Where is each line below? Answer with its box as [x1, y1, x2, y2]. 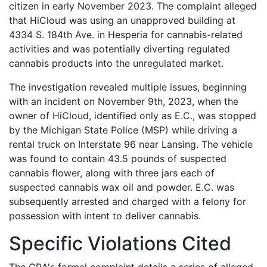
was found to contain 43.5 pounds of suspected [9, 152, 226, 164]
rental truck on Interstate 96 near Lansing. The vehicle [9, 138, 253, 150]
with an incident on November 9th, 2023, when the [9, 95, 238, 107]
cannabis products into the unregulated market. [9, 57, 223, 69]
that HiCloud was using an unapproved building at [9, 14, 235, 26]
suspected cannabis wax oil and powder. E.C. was [9, 181, 234, 193]
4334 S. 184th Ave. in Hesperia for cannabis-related [9, 28, 243, 41]
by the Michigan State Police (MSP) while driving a [9, 123, 237, 136]
